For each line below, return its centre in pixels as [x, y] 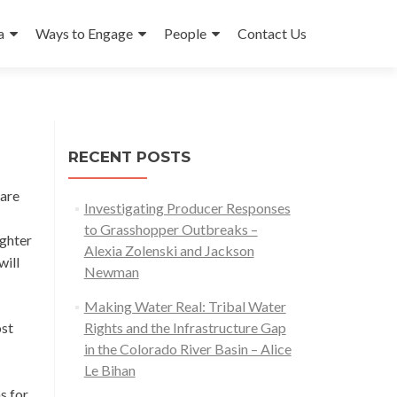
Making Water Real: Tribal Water [185, 306]
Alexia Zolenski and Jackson [169, 250]
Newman [111, 272]
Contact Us [272, 33]
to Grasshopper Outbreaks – [171, 229]
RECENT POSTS [129, 157]
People [185, 33]
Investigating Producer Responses [187, 208]
